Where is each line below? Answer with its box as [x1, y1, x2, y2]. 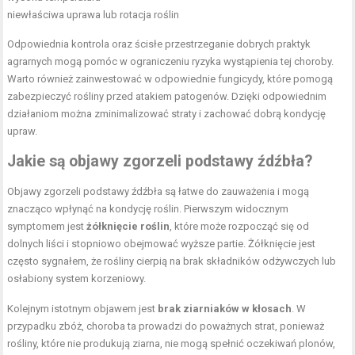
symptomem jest [7, 220, 87, 233]
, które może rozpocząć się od [170, 220, 310, 233]
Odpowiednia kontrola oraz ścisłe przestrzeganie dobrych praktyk [7, 38, 311, 51]
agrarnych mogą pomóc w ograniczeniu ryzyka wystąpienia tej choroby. [7, 55, 334, 68]
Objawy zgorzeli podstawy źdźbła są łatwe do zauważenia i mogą [7, 185, 310, 198]
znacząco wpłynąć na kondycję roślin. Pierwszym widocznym [7, 203, 289, 216]
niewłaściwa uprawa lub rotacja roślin [7, 9, 180, 21]
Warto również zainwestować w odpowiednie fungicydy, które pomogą [7, 73, 334, 86]
